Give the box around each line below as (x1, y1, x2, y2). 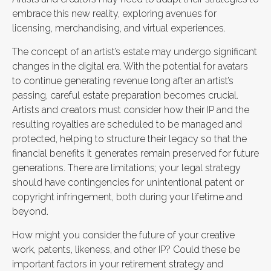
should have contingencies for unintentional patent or (12, 177, 244, 188)
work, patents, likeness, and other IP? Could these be (12, 244, 240, 255)
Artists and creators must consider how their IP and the (12, 104, 249, 116)
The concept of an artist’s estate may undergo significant (12, 46, 257, 57)
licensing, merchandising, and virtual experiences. (12, 22, 226, 34)
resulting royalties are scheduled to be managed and (12, 119, 242, 130)
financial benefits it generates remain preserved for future (12, 148, 259, 159)
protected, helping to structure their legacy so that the (12, 133, 247, 145)
